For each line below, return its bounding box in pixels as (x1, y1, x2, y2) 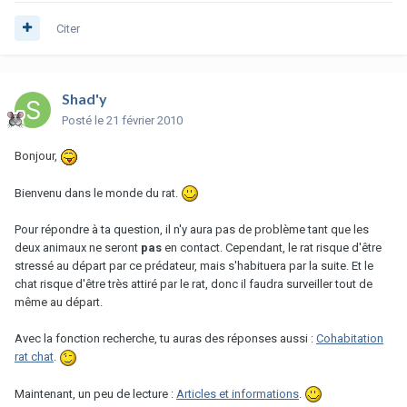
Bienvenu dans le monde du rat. (15, 185, 181, 200)
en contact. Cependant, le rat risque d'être (162, 241, 382, 255)
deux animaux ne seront (15, 241, 141, 255)
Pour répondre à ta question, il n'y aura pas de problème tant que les (15, 223, 369, 237)
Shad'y (62, 89, 107, 107)
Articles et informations (176, 386, 299, 401)
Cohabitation (316, 332, 383, 346)
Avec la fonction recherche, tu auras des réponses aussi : (15, 332, 316, 346)
